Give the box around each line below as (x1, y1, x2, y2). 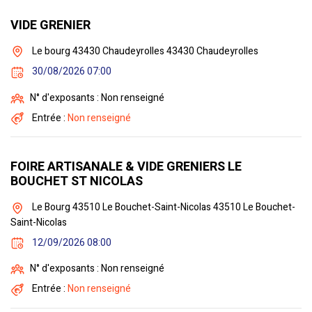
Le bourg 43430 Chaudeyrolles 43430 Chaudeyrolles (30, 44, 258, 59)
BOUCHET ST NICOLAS (10, 172, 143, 192)
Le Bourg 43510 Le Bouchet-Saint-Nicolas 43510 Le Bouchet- (30, 200, 295, 215)
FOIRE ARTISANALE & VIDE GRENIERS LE (10, 157, 242, 177)
